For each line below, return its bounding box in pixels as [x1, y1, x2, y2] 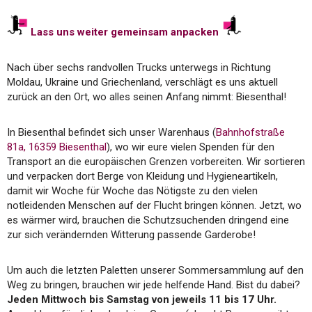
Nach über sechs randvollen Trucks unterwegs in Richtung [7, 61, 271, 74]
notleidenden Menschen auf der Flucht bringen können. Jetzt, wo [7, 198, 302, 212]
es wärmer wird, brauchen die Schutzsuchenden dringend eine [7, 213, 289, 226]
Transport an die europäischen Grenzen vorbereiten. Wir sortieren [7, 155, 305, 168]
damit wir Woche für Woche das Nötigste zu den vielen [7, 184, 258, 197]
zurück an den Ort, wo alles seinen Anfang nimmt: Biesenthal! [7, 90, 286, 103]
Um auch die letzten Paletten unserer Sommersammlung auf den [7, 263, 304, 276]
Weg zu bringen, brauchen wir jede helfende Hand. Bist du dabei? [7, 278, 300, 291]
